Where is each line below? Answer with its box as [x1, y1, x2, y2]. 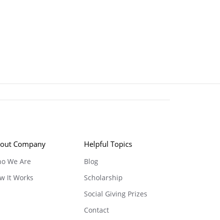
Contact [84, 205, 109, 215]
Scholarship [84, 173, 123, 182]
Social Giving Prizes [84, 189, 147, 198]
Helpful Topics [84, 139, 132, 149]
